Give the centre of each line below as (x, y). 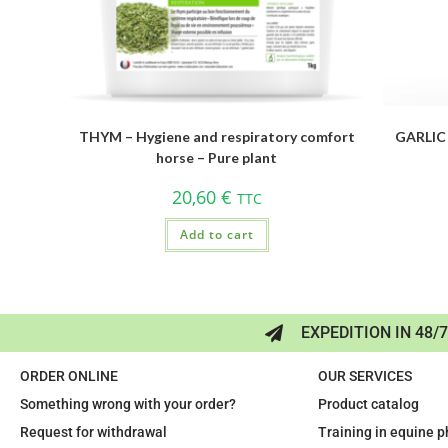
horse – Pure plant (217, 157)
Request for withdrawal (93, 432)
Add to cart (216, 234)
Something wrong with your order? (128, 404)
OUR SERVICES (364, 376)
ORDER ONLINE (69, 376)
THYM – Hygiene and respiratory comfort (216, 136)
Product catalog (368, 404)
